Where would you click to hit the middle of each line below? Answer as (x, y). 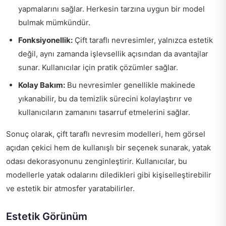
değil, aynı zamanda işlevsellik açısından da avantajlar (113, 53)
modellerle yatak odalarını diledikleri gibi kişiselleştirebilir (109, 175)
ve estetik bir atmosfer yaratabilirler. (70, 188)
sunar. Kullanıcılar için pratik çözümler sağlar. (98, 67)
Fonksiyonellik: (45, 40)
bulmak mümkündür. (54, 22)
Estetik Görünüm (47, 216)
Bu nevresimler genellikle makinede (130, 85)
